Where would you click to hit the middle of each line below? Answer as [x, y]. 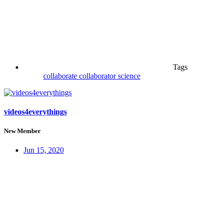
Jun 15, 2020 [44, 150]
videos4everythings [35, 112]
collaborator [98, 76]
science [129, 76]
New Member [22, 131]
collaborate [61, 76]
